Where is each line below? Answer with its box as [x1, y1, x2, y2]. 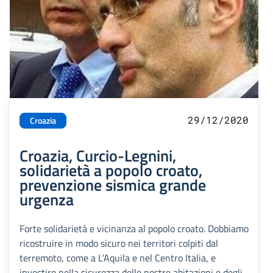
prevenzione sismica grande [19, 172, 206, 197]
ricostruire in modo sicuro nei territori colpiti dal [19, 236, 218, 251]
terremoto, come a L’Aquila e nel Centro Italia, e [19, 250, 216, 266]
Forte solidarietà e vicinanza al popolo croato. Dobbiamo [19, 221, 249, 236]
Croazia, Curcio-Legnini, [19, 143, 176, 168]
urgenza [19, 187, 74, 212]
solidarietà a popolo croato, [19, 158, 202, 183]
